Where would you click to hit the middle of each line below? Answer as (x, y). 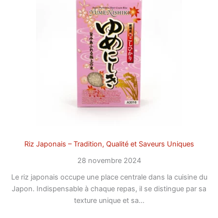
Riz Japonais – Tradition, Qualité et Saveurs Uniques (109, 144)
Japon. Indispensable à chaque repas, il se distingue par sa (109, 189)
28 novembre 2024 (109, 161)
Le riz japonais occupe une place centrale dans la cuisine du (109, 177)
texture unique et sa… (109, 201)
